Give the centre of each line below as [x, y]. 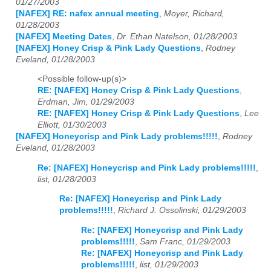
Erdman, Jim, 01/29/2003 [86, 102]
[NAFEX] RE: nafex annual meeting [87, 13]
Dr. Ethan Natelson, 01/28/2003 [177, 36]
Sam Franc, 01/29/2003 [185, 241]
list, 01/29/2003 [169, 264]
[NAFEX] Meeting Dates [64, 36]
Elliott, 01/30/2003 [72, 125]
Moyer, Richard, [194, 13]
